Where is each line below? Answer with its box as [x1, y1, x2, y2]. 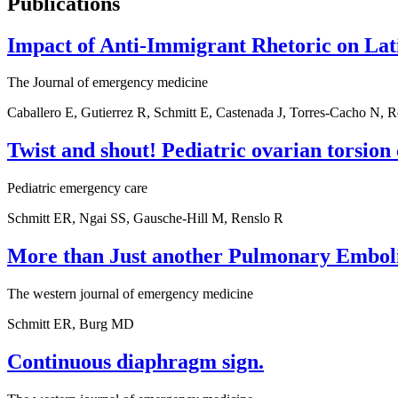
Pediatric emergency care [7, 180, 147, 196]
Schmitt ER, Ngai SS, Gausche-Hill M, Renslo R [7, 211, 283, 227]
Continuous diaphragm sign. [7, 350, 264, 373]
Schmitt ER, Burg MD [7, 316, 134, 332]
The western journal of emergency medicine [7, 286, 253, 302]
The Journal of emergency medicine [7, 75, 208, 91]
